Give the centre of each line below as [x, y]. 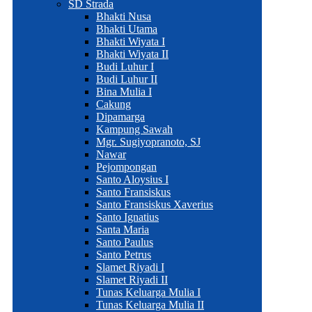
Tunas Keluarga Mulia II [150, 305]
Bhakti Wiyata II [132, 54]
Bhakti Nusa [124, 16]
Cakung [114, 104]
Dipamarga [120, 117]
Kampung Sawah [134, 129]
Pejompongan [126, 167]
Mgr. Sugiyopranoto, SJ [148, 142]
